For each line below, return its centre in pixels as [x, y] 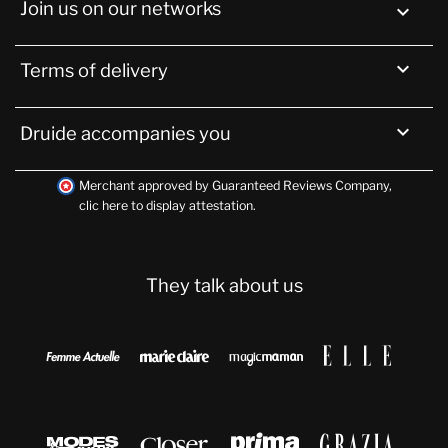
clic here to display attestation [166, 205]
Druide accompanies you [126, 133]
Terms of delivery [94, 71]
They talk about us [224, 285]
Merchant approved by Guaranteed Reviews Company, [235, 185]
